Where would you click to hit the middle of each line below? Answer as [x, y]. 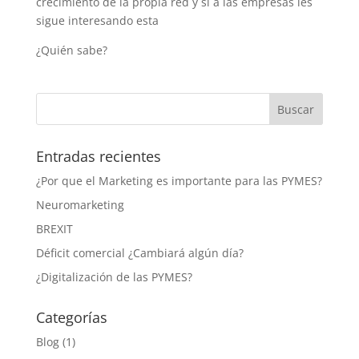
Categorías [71, 317]
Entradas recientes [98, 156]
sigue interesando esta [97, 20]
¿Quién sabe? [71, 50]
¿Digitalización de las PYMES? [114, 277]
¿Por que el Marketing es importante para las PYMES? [179, 181]
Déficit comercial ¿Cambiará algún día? [139, 253]
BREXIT [54, 229]
